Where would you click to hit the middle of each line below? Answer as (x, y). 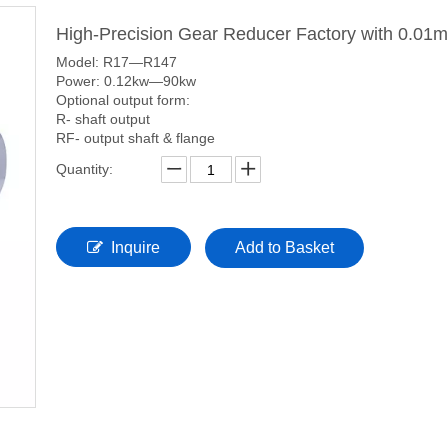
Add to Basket (284, 247)
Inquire (135, 247)
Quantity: (84, 169)
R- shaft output (103, 119)
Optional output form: (123, 100)
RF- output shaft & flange (135, 138)
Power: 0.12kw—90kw (126, 81)
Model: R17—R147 (116, 62)
